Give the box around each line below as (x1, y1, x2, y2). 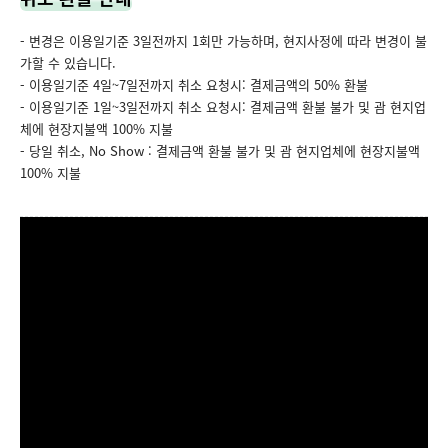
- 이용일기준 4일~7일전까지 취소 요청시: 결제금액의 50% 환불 (20, 75, 368, 95)
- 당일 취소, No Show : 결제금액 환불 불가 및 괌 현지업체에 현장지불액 (20, 141, 420, 161)
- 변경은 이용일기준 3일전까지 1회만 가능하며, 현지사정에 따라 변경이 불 (20, 31, 427, 51)
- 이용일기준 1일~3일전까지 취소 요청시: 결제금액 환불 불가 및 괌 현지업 (20, 97, 426, 117)
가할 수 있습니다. (20, 53, 116, 73)
